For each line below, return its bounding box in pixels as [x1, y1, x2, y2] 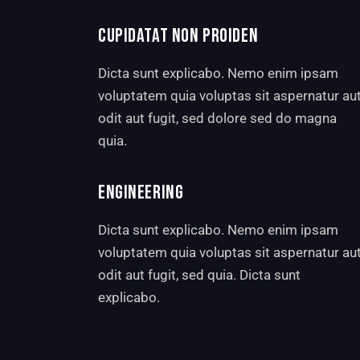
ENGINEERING [98, 181, 184, 205]
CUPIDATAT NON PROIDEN [98, 23, 259, 47]
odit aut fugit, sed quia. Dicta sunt [98, 267, 301, 284]
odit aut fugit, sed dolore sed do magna [98, 109, 337, 126]
